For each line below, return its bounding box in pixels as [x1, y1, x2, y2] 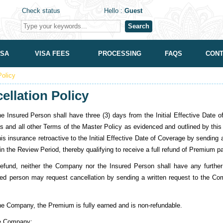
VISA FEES [35, 50, 70, 57]
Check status [22, 7, 60, 14]
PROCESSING [98, 50, 141, 57]
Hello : [104, 7, 124, 14]
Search [128, 22, 149, 30]
